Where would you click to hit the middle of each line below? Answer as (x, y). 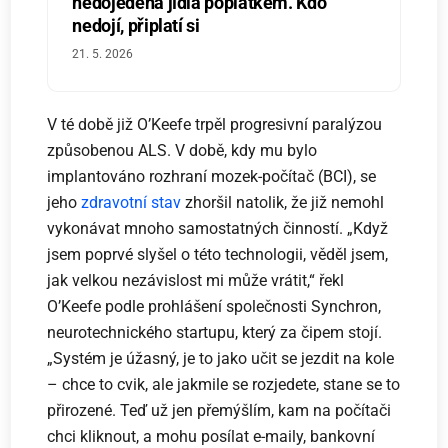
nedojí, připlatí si (136, 25)
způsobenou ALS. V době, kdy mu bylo (182, 150)
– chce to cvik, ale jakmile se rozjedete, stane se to (224, 384)
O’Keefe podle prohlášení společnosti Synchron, (214, 306)
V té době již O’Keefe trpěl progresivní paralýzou (215, 124)
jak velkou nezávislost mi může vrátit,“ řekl (196, 280)
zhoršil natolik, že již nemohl (283, 202)
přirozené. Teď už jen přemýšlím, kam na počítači (219, 410)
